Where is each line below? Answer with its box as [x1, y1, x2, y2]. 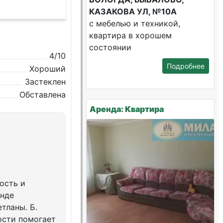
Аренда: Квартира [90, 104, 164, 114]
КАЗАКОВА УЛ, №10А [89, 6, 177, 16]
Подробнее [166, 62, 205, 70]
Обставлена [19, 90, 66, 100]
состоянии [89, 42, 132, 52]
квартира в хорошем [89, 30, 172, 40]
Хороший [29, 64, 66, 74]
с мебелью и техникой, [89, 18, 181, 28]
